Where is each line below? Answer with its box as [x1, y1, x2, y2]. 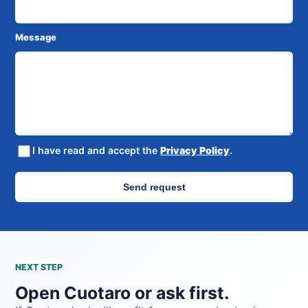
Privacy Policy [160, 144, 230, 157]
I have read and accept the [32, 144, 160, 157]
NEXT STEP [15, 262, 63, 273]
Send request [122, 181, 186, 193]
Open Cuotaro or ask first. [15, 283, 229, 304]
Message [15, 32, 56, 43]
